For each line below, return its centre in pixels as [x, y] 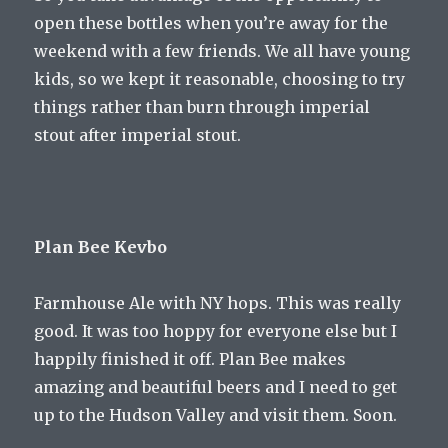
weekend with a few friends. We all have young [222, 50]
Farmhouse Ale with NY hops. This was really [218, 302]
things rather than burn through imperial [202, 106]
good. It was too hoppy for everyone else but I [216, 330]
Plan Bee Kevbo [101, 246]
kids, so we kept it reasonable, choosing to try [220, 78]
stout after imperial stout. [138, 134]
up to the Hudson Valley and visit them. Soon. [216, 414]
